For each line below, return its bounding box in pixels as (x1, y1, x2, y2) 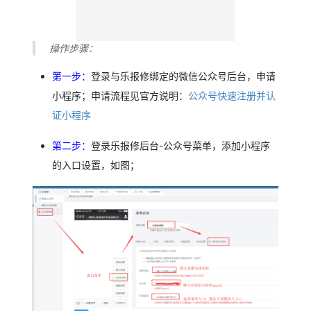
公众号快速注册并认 (188, 90, 276, 101)
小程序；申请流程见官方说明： (52, 90, 189, 101)
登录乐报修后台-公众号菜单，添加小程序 (91, 140, 271, 151)
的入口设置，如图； (52, 159, 140, 171)
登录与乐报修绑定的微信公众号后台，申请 (91, 70, 276, 82)
